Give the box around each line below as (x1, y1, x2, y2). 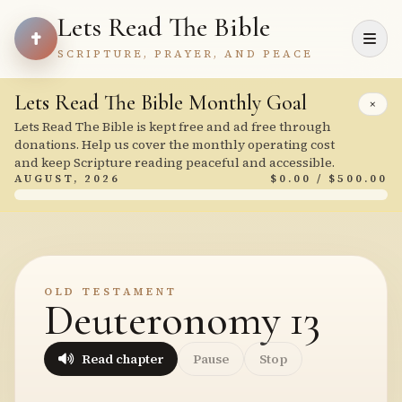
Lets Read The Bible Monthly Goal (14, 90, 307, 116)
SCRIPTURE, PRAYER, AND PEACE (57, 47, 313, 61)
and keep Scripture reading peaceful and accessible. (14, 153, 335, 171)
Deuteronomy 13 (44, 294, 320, 346)
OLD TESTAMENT (44, 284, 178, 299)
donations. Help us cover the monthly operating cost (14, 135, 335, 153)
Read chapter (82, 350, 163, 368)
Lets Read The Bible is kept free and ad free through (14, 118, 331, 135)
